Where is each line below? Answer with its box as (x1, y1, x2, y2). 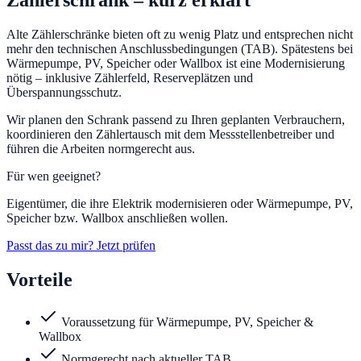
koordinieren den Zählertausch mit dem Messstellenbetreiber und (6, 127, 334, 142)
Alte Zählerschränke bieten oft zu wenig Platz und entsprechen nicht (6, 27, 353, 42)
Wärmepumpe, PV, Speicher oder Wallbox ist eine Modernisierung (6, 56, 345, 71)
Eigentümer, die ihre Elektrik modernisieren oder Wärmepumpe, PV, (6, 197, 353, 211)
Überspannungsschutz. (6, 85, 122, 100)
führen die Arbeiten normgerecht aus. (6, 142, 195, 156)
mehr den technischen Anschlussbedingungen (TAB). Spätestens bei (6, 42, 353, 56)
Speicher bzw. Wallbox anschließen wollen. (6, 211, 228, 226)
